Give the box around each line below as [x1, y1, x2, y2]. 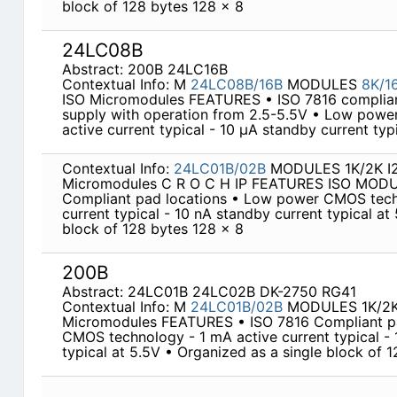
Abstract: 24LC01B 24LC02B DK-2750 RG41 [61, 283, 356, 301]
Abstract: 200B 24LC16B [61, 60, 228, 79]
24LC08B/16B [190, 75, 283, 94]
